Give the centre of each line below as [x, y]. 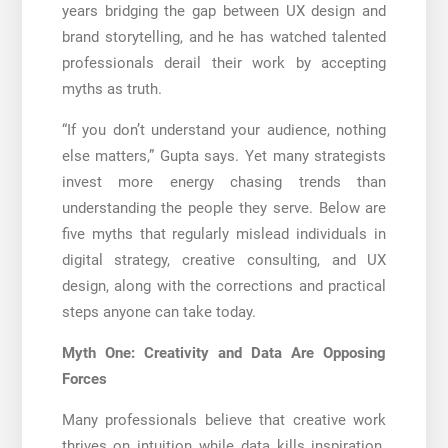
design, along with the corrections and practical [224, 285]
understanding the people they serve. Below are [224, 207]
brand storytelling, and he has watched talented [224, 36]
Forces [84, 378]
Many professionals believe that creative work [224, 419]
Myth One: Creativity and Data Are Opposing [224, 352]
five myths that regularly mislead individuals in [224, 233]
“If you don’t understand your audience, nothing [224, 129]
